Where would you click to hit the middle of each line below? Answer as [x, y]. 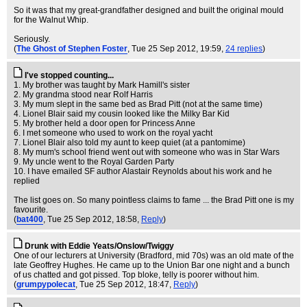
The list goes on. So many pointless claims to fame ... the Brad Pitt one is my [154, 200]
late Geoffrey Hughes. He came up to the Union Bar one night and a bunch [152, 265]
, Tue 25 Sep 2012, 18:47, [124, 284]
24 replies [244, 49]
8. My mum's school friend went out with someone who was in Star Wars [147, 152]
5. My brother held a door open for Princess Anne [105, 123]
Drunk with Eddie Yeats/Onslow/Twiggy [99, 246]
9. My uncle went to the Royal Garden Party [94, 162]
